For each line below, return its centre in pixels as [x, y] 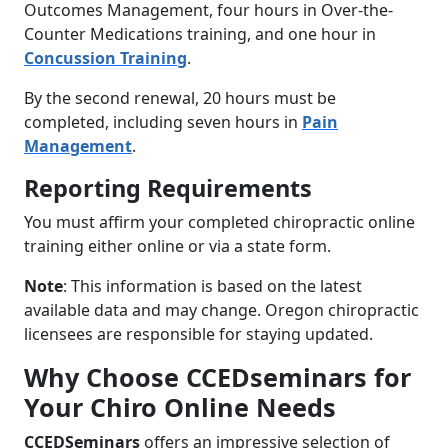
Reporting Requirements [168, 187]
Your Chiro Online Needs [180, 406]
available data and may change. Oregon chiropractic [221, 309]
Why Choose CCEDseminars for [217, 376]
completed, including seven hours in [163, 121]
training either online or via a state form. [177, 245]
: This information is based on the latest [212, 285]
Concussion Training [105, 57]
